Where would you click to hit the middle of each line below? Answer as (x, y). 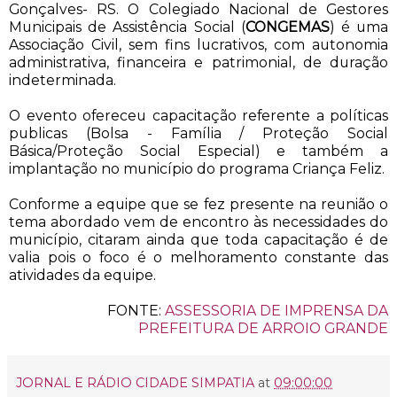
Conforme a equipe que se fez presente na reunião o (198, 204)
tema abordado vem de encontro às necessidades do (198, 222)
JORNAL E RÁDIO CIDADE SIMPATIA (135, 382)
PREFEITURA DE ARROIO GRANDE (263, 328)
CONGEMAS (287, 27)
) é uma (359, 27)
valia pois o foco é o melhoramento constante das (198, 257)
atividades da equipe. (82, 275)
